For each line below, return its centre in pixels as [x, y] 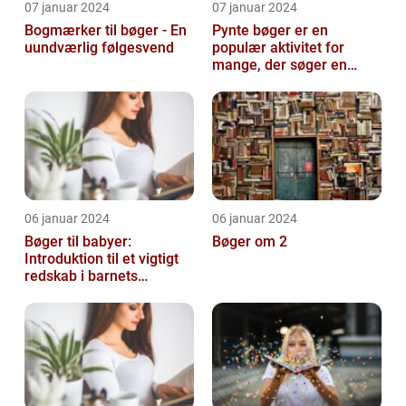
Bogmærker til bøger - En [106, 30]
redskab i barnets [81, 276]
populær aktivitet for [278, 48]
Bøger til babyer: [78, 242]
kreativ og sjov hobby [281, 82]
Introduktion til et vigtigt [101, 259]
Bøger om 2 [250, 242]
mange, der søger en [280, 65]
